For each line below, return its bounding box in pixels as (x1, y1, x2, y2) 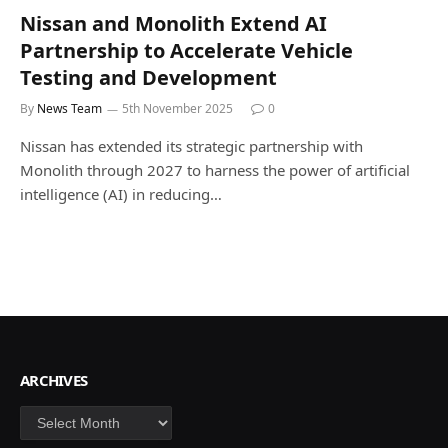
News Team (37, 99, 102, 117)
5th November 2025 (122, 99, 233, 117)
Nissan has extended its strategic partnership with (20, 135, 363, 156)
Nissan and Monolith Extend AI (20, 9, 327, 37)
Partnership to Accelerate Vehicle (20, 36, 353, 64)
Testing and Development (20, 63, 277, 91)
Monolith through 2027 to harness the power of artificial (20, 159, 410, 180)
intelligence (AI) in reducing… (20, 183, 222, 204)
